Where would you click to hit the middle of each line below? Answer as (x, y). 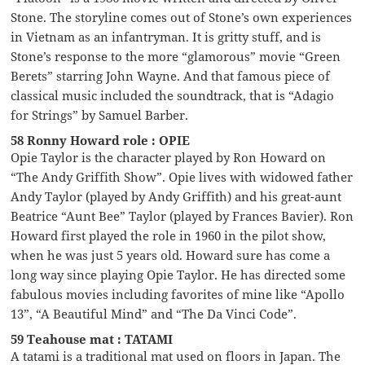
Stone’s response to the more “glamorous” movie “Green (176, 57)
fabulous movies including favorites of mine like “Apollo (178, 295)
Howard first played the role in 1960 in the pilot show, (169, 236)
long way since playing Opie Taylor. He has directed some (178, 275)
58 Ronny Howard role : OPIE (101, 141)
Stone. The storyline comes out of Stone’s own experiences (182, 18)
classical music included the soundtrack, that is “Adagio (173, 96)
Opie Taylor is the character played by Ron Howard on (169, 158)
